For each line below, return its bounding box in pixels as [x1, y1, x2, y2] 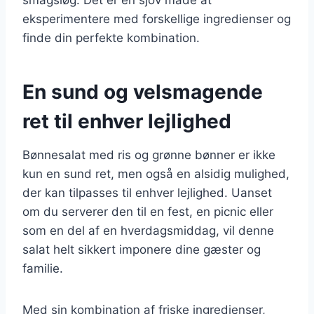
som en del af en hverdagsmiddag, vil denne [22, 223, 274, 238]
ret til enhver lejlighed [22, 109, 231, 133]
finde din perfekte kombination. [22, 30, 200, 45]
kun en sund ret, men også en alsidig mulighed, [22, 166, 289, 181]
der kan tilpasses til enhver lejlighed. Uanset [22, 185, 272, 200]
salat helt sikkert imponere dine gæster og [22, 242, 261, 257]
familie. [22, 261, 63, 275]
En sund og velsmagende [22, 79, 263, 104]
